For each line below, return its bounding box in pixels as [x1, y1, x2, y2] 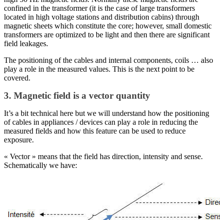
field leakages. [4, 39, 48, 48]
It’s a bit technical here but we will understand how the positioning [4, 109, 209, 118]
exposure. [4, 136, 34, 144]
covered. [4, 74, 30, 82]
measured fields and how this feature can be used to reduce [4, 127, 186, 136]
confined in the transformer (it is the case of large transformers [4, 4, 195, 13]
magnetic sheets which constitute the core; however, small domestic [4, 22, 212, 30]
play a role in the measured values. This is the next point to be [4, 65, 194, 74]
